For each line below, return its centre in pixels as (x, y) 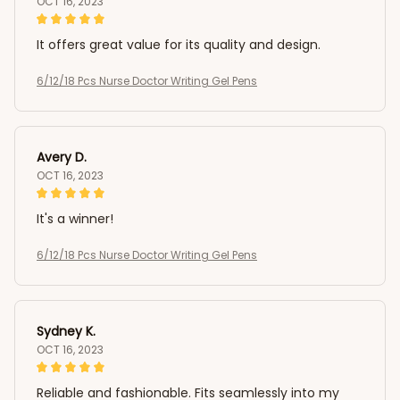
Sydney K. (66, 331)
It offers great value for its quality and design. (179, 44)
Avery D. (62, 157)
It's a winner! (75, 218)
